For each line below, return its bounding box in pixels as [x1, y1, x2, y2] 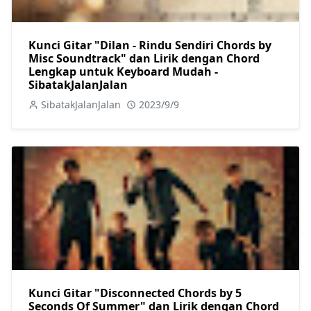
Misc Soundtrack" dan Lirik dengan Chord [28, 50, 260, 66]
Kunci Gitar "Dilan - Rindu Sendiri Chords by [28, 37, 271, 53]
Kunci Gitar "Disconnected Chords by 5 [28, 285, 242, 301]
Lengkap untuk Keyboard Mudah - [28, 63, 218, 79]
